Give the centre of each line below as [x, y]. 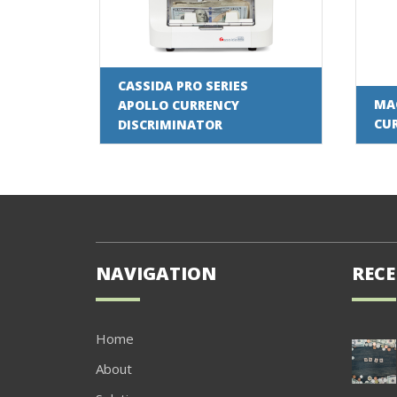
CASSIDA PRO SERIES [183, 85]
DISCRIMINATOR [170, 124]
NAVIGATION [156, 274]
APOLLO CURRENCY [178, 105]
